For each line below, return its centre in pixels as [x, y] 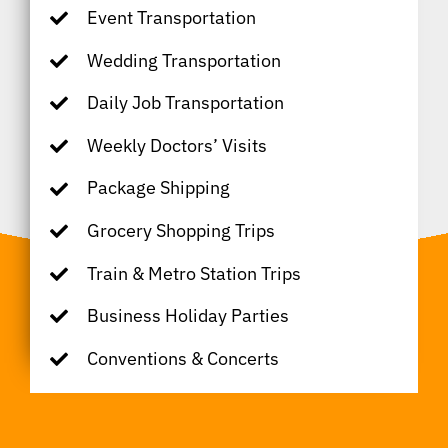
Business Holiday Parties [187, 316]
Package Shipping [158, 188]
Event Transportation [171, 17]
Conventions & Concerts [182, 358]
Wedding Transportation [183, 60]
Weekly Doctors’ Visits [176, 145]
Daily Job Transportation [185, 103]
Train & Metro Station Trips [193, 273]
